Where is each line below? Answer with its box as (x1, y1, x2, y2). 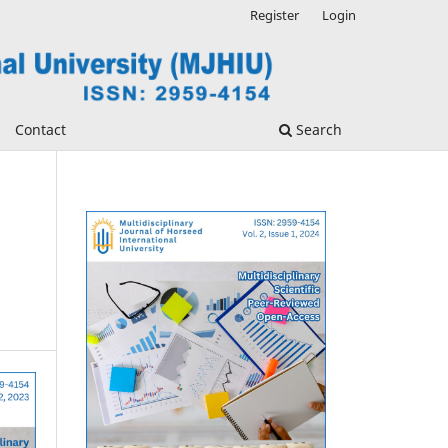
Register (250, 5, 300, 24)
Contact (14, 119, 66, 139)
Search (292, 119, 342, 139)
